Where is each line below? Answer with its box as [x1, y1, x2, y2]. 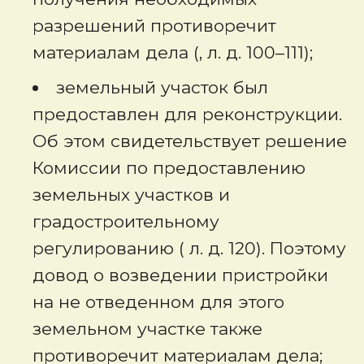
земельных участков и [32, 184, 230, 205]
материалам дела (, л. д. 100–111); [32, 42, 313, 63]
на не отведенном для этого [32, 292, 284, 312]
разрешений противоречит [32, 15, 276, 36]
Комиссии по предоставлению [32, 158, 305, 178]
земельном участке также [32, 318, 262, 339]
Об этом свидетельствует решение [32, 131, 347, 151]
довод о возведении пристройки [32, 265, 328, 285]
